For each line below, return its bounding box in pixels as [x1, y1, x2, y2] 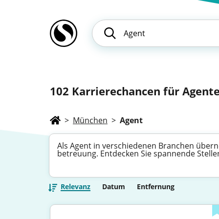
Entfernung [137, 182, 175, 191]
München [73, 115, 108, 126]
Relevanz [61, 182, 90, 191]
